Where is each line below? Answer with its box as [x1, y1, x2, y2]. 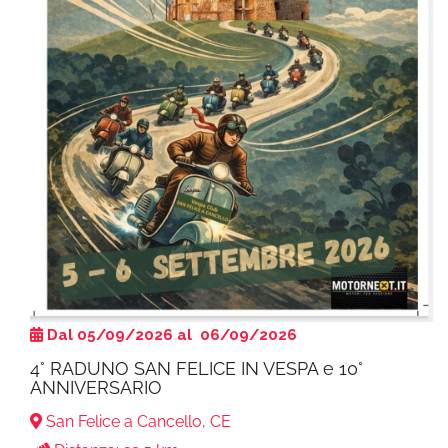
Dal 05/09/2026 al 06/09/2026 [47, 326, 297, 345]
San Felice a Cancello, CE [42, 412, 231, 432]
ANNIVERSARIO [30, 377, 162, 399]
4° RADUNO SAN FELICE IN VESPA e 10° [30, 358, 363, 380]
